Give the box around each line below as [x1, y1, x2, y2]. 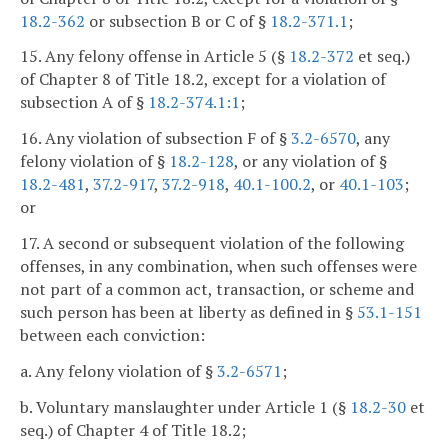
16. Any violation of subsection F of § [20, 127, 291, 150]
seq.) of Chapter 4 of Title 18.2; [20, 418, 246, 441]
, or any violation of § [234, 150, 387, 173]
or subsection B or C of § [85, 9, 270, 32]
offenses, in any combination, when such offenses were [20, 254, 417, 277]
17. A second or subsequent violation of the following [20, 231, 404, 254]
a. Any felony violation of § [20, 359, 217, 382]
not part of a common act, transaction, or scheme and [20, 277, 414, 300]
